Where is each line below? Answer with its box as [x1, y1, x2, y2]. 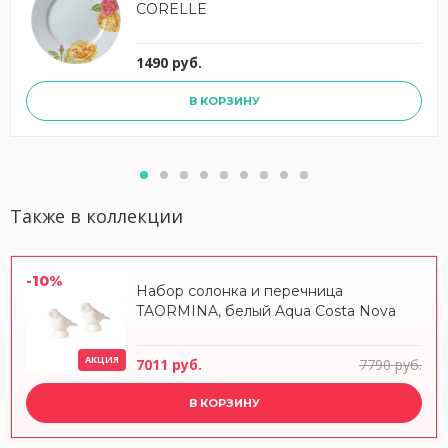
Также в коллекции [10, 204, 183, 228]
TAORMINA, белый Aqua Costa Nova [136, 302, 396, 320]
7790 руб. [359, 355, 422, 374]
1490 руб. [136, 53, 202, 72]
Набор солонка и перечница [136, 282, 343, 300]
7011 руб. [136, 355, 202, 374]
